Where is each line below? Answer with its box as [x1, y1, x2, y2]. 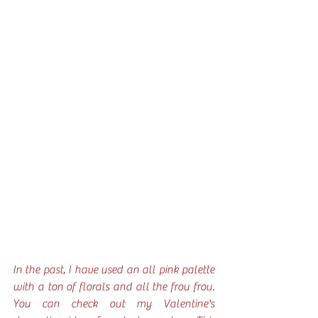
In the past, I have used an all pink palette [13, 263, 214, 276]
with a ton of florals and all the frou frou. [13, 280, 214, 293]
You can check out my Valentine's [13, 297, 214, 310]
